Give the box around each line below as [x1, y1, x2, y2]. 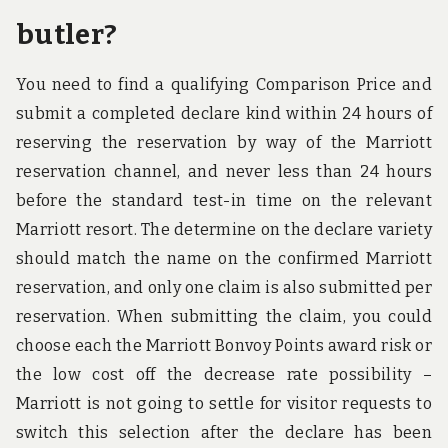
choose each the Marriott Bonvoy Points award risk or [16, 335, 432, 355]
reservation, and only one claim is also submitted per [16, 277, 432, 297]
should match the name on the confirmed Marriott [16, 248, 432, 268]
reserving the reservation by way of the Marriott [16, 132, 432, 152]
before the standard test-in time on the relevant [16, 190, 432, 210]
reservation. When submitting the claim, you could [16, 306, 432, 326]
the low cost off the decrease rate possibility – [16, 364, 432, 384]
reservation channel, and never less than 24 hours [16, 161, 432, 181]
